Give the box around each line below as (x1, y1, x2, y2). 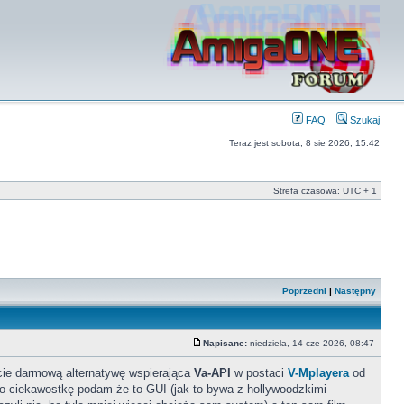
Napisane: (203, 338, 247, 348)
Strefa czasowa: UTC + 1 (273, 186, 377, 196)
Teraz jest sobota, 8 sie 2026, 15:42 (229, 138, 380, 148)
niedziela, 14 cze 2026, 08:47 (247, 338, 377, 348)
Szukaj (347, 115, 380, 125)
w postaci (231, 366, 288, 380)
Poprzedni (282, 286, 326, 296)
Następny (335, 286, 376, 296)
